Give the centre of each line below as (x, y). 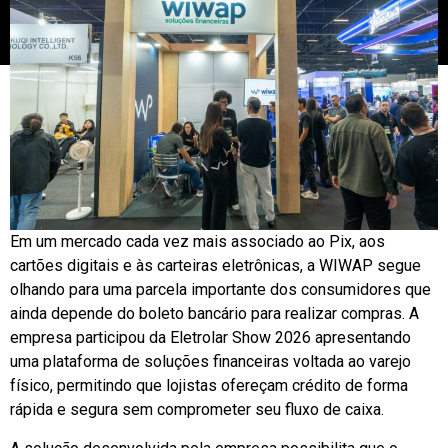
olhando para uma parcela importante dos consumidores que (220, 290)
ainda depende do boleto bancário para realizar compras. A (214, 314)
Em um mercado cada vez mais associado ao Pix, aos (197, 242)
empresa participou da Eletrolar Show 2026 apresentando (210, 338)
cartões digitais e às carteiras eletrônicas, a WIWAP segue (215, 266)
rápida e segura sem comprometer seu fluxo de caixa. (197, 410)
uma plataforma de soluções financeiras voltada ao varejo (210, 362)
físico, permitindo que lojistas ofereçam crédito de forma (209, 386)
